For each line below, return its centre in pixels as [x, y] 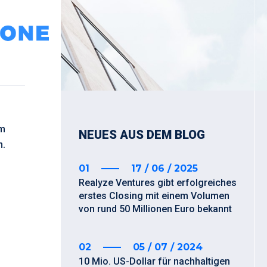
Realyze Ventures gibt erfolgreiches [158, 183]
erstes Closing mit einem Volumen [154, 196]
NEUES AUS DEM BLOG [142, 135]
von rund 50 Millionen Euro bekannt [155, 209]
